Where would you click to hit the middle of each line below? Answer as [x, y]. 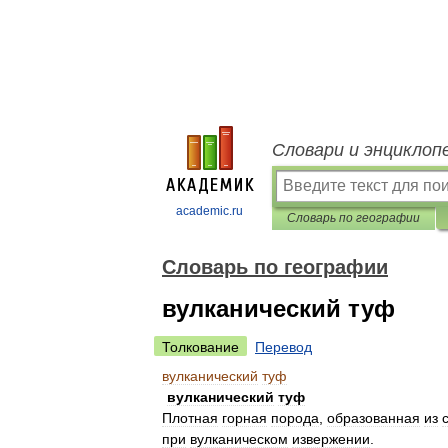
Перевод [283, 347]
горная [244, 418]
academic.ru [209, 211]
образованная [373, 418]
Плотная [190, 418]
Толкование [200, 347]
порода [295, 418]
